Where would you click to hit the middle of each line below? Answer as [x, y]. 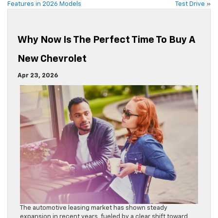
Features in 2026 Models [44, 4]
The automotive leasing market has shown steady [94, 208]
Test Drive [190, 4]
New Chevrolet [52, 59]
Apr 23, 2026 [38, 76]
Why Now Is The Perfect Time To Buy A [107, 40]
